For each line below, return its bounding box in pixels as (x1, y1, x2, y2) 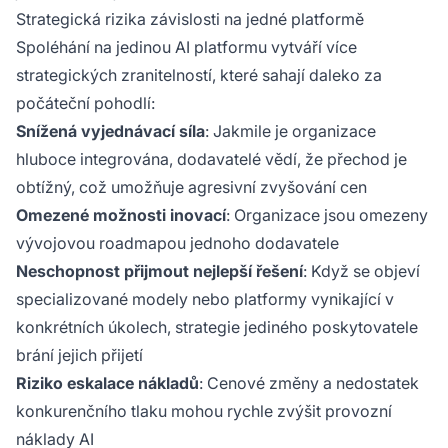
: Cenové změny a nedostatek (199, 373, 419, 393)
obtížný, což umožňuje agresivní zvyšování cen (16, 177, 367, 197)
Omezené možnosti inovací (16, 205, 226, 225)
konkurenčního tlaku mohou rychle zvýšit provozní (16, 401, 392, 421)
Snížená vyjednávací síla (16, 121, 205, 141)
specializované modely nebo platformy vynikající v (16, 289, 394, 309)
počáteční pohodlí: (16, 93, 155, 113)
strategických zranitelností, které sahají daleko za (16, 65, 382, 85)
